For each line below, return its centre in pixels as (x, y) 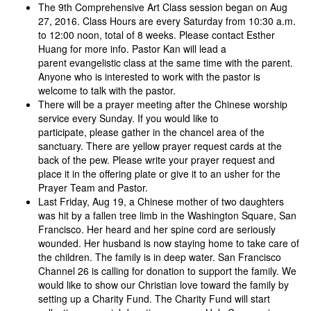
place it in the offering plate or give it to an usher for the (159, 174)
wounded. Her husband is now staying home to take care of (169, 243)
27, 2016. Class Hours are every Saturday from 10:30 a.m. (167, 21)
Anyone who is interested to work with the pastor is (149, 77)
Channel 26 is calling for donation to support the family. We (167, 271)
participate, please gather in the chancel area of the (151, 132)
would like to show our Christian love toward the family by (163, 285)
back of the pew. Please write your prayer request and (157, 160)
